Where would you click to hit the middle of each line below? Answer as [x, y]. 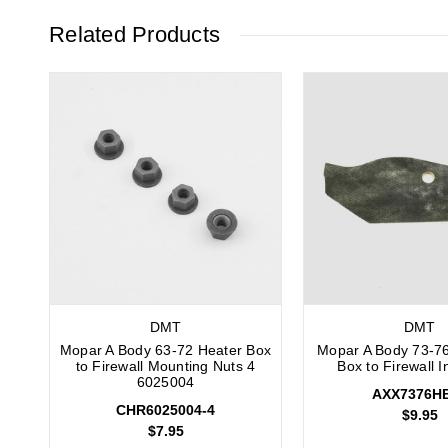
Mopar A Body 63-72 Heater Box [165, 350]
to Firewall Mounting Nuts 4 [165, 366]
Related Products [134, 35]
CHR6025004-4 [165, 410]
